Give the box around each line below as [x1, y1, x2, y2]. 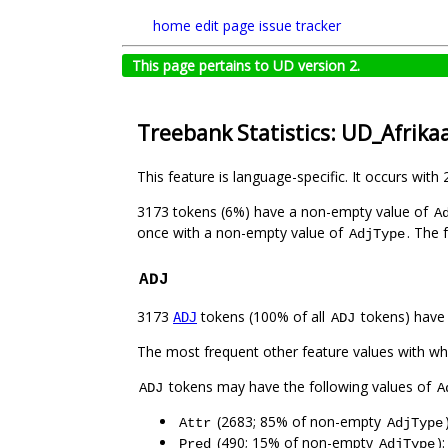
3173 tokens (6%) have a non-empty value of [137, 202, 432, 222]
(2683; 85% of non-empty [213, 412, 385, 432]
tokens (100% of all [197, 307, 329, 327]
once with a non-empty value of [137, 223, 347, 243]
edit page [195, 16, 255, 35]
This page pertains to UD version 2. [132, 56, 360, 75]
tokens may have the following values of [165, 377, 435, 397]
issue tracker [259, 16, 341, 35]
